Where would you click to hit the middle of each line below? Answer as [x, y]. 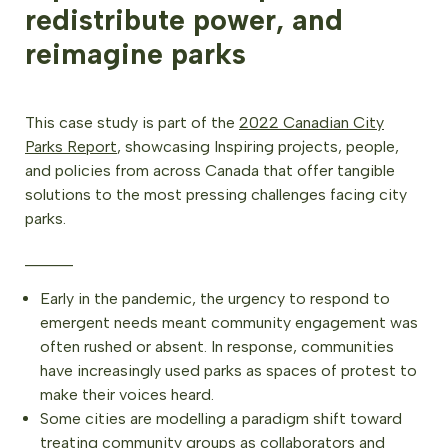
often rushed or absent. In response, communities [217, 346]
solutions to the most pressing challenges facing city [216, 194]
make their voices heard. [127, 394]
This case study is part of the [132, 122]
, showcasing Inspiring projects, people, [258, 146]
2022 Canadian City [311, 122]
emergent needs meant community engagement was [229, 322]
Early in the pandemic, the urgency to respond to [215, 298]
